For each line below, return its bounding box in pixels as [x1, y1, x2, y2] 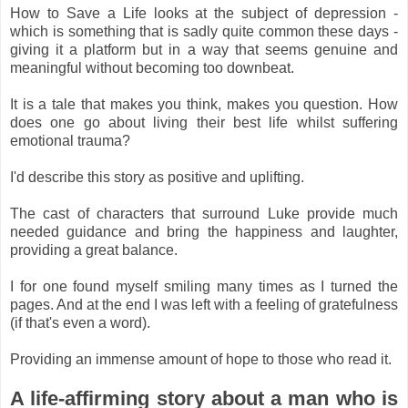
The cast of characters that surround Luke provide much [10, 206, 398, 222]
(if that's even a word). [10, 315, 150, 331]
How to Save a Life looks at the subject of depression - [10, 5, 398, 22]
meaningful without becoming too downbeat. [10, 60, 294, 76]
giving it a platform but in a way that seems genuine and [10, 42, 398, 58]
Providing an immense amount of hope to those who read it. [10, 352, 392, 368]
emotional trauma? [10, 133, 130, 149]
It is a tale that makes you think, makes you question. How [10, 97, 398, 113]
